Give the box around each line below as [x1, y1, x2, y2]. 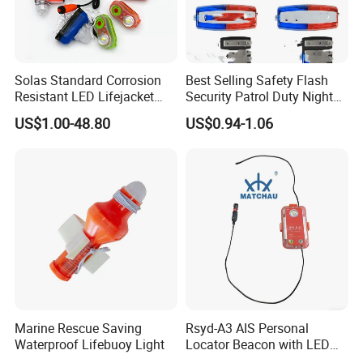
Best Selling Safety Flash [185, 71, 328, 90]
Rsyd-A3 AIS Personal [185, 318, 309, 337]
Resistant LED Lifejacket [15, 88, 155, 106]
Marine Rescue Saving [15, 318, 143, 337]
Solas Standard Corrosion [15, 71, 162, 90]
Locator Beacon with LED [185, 335, 330, 353]
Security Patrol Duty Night [185, 88, 333, 106]
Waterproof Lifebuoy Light [15, 335, 165, 353]
